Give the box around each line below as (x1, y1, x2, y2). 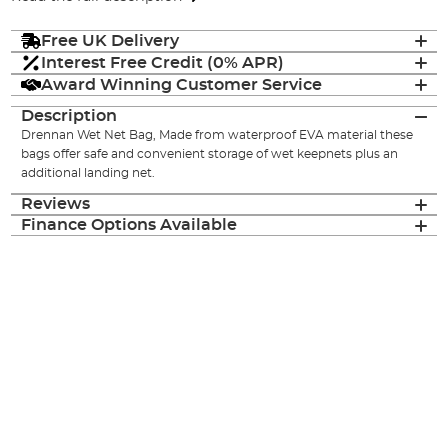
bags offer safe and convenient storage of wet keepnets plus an (21, 148, 399, 161)
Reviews (21, 196, 91, 213)
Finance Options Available (21, 217, 238, 234)
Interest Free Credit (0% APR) (41, 54, 285, 71)
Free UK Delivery (41, 32, 180, 49)
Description (21, 108, 118, 125)
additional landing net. (21, 167, 156, 180)
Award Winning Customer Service (41, 76, 323, 93)
